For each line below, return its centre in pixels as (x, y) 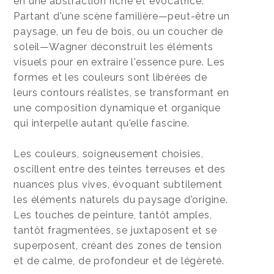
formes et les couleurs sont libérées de (110, 77)
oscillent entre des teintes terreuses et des (120, 169)
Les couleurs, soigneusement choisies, (109, 154)
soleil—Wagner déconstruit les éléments (113, 47)
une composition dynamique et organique (117, 108)
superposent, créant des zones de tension (118, 246)
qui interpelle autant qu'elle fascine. (102, 123)
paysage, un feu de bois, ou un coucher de (119, 31)
